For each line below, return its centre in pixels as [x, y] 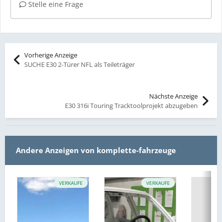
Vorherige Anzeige [51, 55]
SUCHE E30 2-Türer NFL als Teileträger [80, 65]
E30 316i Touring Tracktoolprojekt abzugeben [131, 106]
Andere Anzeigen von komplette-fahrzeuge [96, 150]
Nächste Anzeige [173, 96]
